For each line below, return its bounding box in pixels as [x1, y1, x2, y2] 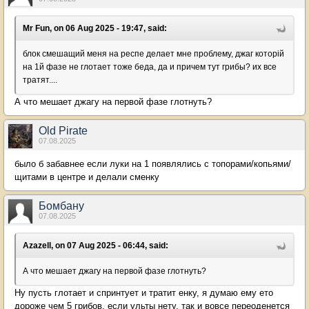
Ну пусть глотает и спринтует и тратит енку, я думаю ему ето [14, 288, 273, 298]
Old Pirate [39, 125, 88, 137]
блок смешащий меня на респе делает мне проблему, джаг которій [23, 49, 284, 59]
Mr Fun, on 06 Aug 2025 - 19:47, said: [23, 23, 167, 33]
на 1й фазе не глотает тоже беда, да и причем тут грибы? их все [23, 62, 277, 72]
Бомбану [39, 200, 84, 212]
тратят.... [23, 75, 57, 85]
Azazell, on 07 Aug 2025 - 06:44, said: [23, 241, 168, 250]
